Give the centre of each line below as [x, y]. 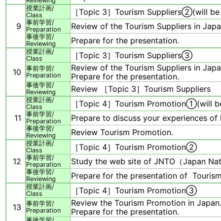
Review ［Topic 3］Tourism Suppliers [141, 89]
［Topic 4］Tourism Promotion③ [134, 191]
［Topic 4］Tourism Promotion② [134, 147]
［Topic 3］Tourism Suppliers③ [132, 55]
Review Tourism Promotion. [122, 132]
